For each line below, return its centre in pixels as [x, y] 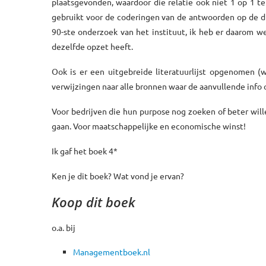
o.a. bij [64, 227]
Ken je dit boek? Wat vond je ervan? [118, 175]
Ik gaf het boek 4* [85, 151]
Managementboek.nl [112, 251]
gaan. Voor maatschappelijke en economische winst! [149, 126]
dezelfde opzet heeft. [92, 46]
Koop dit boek [94, 202]
